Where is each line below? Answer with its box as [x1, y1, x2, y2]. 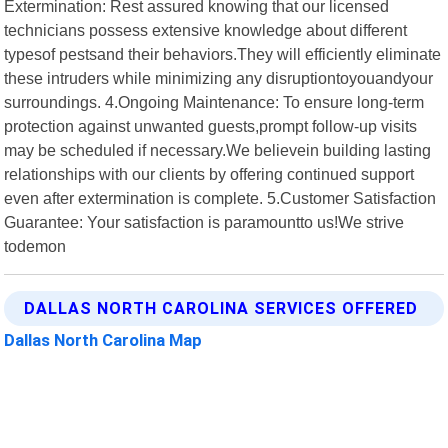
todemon [4, 236, 67, 255]
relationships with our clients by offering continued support [4, 164, 415, 183]
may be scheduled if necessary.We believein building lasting [4, 140, 432, 159]
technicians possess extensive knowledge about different [4, 20, 408, 39]
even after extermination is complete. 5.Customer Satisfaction [4, 188, 437, 207]
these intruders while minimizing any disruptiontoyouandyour [4, 68, 434, 87]
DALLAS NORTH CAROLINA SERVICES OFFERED [24, 298, 419, 318]
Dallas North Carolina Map [4, 329, 203, 350]
